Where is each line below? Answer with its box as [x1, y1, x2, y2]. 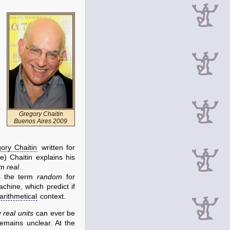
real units [3, 209, 33, 217]
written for [38, 144, 75, 151]
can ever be [33, 209, 75, 217]
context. [38, 193, 66, 200]
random [36, 173, 62, 181]
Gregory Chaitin [18, 110, 63, 118]
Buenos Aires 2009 [14, 118, 67, 125]
